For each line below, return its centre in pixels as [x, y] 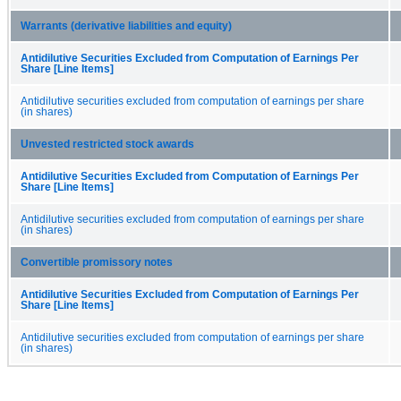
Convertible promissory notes [97, 262]
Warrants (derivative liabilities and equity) [126, 26]
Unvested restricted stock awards [107, 144]
